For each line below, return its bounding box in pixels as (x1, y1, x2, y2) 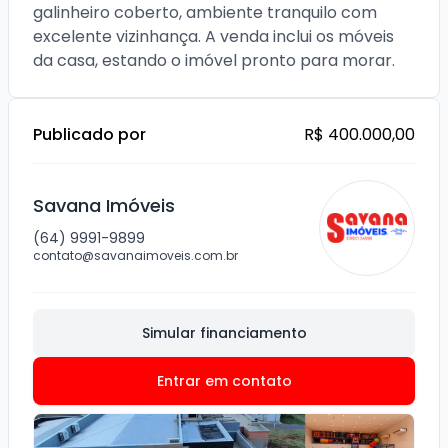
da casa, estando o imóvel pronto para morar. (33, 49, 395, 72)
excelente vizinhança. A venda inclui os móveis (33, 25, 394, 48)
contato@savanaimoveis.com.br (33, 247, 238, 264)
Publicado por (33, 123, 146, 146)
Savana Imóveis (33, 193, 175, 218)
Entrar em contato (156, 371, 292, 391)
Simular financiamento (141, 323, 307, 343)
